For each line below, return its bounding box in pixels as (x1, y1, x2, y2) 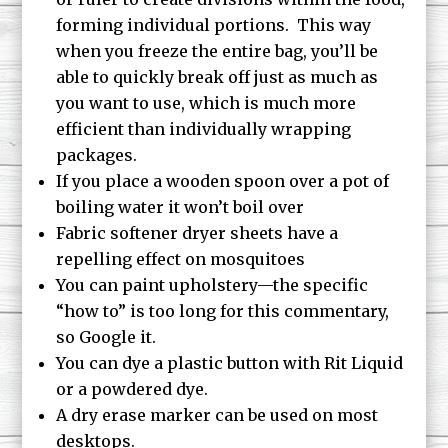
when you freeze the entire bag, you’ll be (56, 41, 379, 61)
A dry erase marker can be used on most (56, 405, 379, 425)
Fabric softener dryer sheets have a (56, 223, 339, 243)
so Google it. (56, 327, 157, 347)
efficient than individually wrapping (56, 119, 352, 139)
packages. (56, 145, 138, 165)
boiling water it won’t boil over (56, 197, 305, 217)
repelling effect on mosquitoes (56, 249, 306, 269)
